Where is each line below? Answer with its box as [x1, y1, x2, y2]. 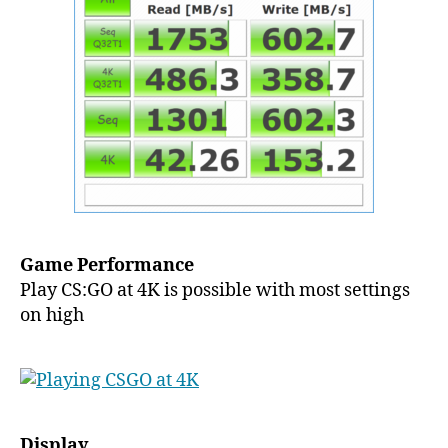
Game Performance [20, 254, 194, 278]
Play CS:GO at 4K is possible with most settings [20, 279, 410, 303]
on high [20, 304, 84, 328]
